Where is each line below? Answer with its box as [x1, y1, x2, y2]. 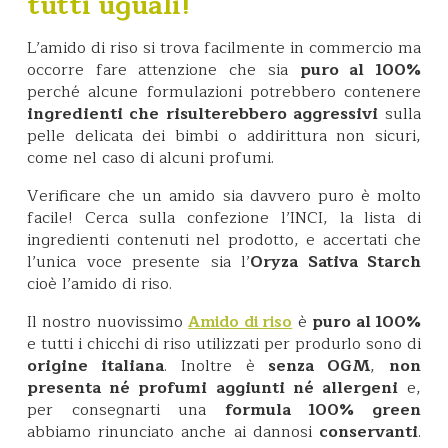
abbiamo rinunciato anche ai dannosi [27, 418, 319, 445]
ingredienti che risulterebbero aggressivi [27, 100, 378, 127]
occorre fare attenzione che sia [27, 56, 300, 83]
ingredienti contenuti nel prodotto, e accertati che [27, 226, 421, 253]
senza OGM [268, 352, 371, 379]
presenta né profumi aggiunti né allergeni [27, 374, 398, 401]
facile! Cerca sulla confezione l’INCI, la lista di [27, 204, 421, 231]
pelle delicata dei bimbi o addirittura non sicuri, [27, 122, 421, 149]
